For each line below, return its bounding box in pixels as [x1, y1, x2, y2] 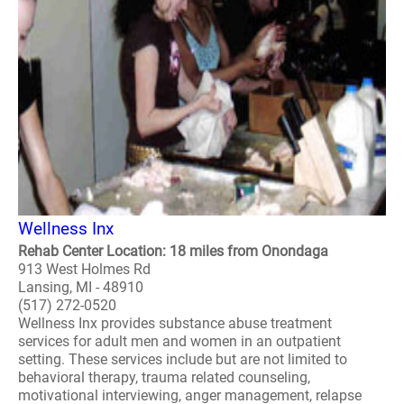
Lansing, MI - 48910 [18, 279, 143, 296]
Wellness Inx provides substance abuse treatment [18, 315, 332, 332]
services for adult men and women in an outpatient [18, 333, 341, 350]
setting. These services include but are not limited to [18, 351, 347, 368]
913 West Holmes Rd [18, 261, 151, 278]
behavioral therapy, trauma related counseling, [18, 369, 310, 386]
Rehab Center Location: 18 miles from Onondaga [18, 243, 328, 260]
